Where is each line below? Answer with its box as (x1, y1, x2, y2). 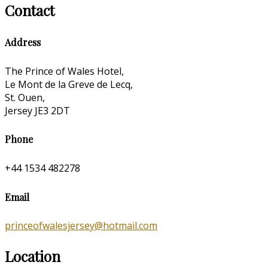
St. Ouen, (5, 90, 45, 104)
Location (5, 246, 60, 266)
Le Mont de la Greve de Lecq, (5, 77, 133, 91)
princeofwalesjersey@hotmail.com (5, 219, 157, 233)
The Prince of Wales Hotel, (5, 64, 124, 78)
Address (5, 35, 41, 48)
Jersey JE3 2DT (5, 103, 70, 117)
